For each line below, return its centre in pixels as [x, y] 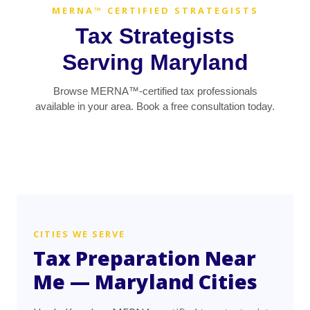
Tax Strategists [155, 36]
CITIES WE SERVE [79, 234]
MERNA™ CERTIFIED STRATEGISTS [155, 10]
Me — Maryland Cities [145, 281]
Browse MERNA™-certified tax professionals [155, 91]
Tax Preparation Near [145, 258]
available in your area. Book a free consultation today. [155, 106]
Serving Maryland [155, 62]
